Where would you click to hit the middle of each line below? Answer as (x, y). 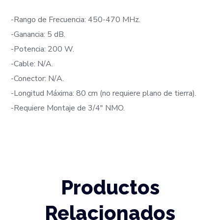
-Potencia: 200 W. (43, 49)
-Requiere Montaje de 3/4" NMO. (68, 108)
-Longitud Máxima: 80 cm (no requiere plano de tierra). (104, 93)
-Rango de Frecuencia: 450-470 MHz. (76, 19)
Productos (110, 187)
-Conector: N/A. (38, 78)
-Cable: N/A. (32, 64)
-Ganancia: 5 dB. (38, 34)
